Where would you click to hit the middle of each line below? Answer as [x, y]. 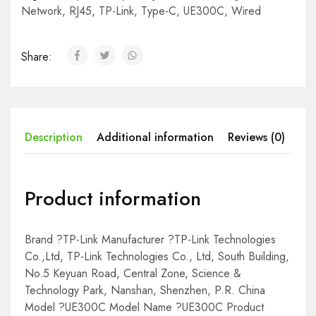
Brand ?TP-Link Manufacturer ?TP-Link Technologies [150, 240]
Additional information [155, 138]
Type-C [159, 11]
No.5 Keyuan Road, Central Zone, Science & [133, 274]
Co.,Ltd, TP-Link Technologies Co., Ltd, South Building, [157, 257]
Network [42, 11]
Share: [38, 57]
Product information [113, 199]
